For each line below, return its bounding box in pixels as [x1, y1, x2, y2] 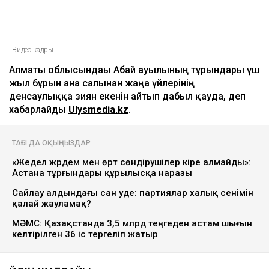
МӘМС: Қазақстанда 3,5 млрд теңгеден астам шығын [12, 218, 252, 229]
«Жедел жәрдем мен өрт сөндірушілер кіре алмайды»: [12, 157, 251, 168]
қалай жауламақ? [12, 198, 91, 210]
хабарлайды [9, 104, 68, 116]
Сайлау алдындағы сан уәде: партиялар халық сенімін [12, 187, 253, 199]
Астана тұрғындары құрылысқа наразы [12, 168, 192, 179]
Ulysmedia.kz [68, 104, 128, 116]
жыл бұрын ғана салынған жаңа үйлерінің [9, 77, 195, 89]
